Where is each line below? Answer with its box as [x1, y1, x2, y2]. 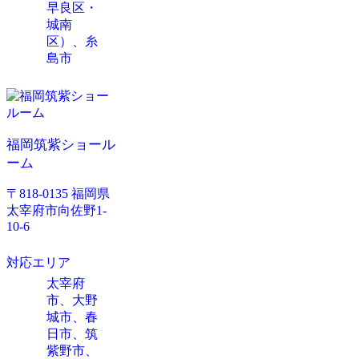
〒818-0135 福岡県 [6, 187, 110, 200]
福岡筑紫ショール [6, 137, 115, 152]
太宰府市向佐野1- [6, 204, 107, 217]
